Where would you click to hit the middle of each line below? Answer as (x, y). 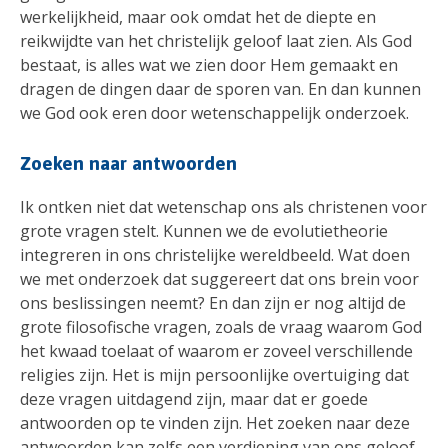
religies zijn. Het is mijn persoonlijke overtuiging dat (214, 374)
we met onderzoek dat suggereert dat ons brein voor (219, 278)
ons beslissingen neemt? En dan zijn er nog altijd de (213, 302)
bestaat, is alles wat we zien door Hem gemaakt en (209, 65)
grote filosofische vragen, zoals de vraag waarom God (221, 326)
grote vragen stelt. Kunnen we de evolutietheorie (204, 230)
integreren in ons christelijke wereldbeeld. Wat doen (215, 254)
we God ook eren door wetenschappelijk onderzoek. (214, 113)
